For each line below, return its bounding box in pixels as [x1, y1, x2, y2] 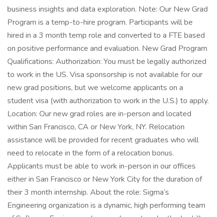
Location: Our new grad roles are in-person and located [7, 108, 191, 119]
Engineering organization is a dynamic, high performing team [7, 200, 205, 211]
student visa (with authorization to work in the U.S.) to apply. [7, 95, 209, 106]
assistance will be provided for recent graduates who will [7, 135, 199, 145]
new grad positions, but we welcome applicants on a [7, 82, 183, 93]
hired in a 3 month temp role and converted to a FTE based [7, 30, 205, 41]
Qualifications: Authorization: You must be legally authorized [7, 56, 206, 67]
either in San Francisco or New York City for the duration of [7, 174, 202, 185]
